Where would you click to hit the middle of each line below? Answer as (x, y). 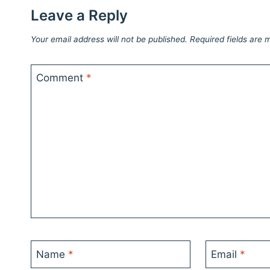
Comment (61, 77)
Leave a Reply (79, 16)
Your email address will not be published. (109, 39)
